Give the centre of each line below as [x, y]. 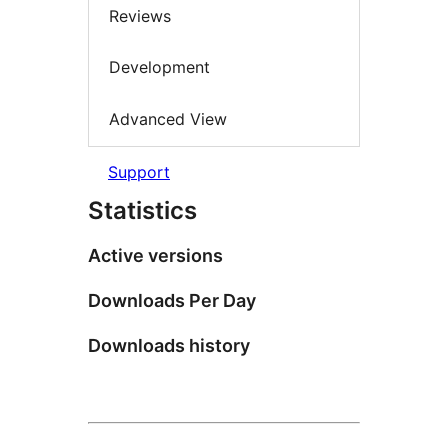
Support [139, 172]
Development [159, 67]
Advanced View [168, 118]
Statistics [142, 211]
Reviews [140, 15]
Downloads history [169, 346]
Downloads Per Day [172, 301]
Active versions [155, 256]
